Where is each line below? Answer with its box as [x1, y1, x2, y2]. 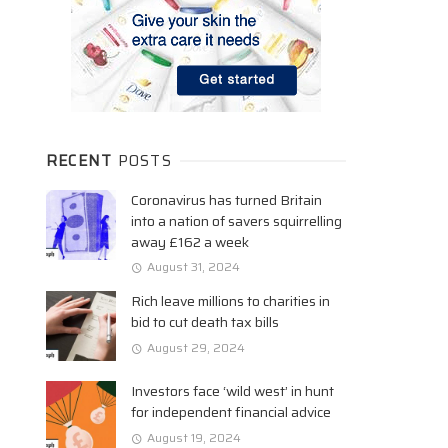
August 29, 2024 [146, 337, 245, 357]
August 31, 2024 [146, 257, 240, 277]
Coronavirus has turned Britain [131, 188, 322, 211]
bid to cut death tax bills [131, 311, 279, 334]
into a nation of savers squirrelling [131, 209, 342, 232]
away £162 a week [131, 230, 249, 253]
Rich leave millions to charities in [131, 290, 330, 313]
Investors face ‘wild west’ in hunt [131, 380, 334, 403]
